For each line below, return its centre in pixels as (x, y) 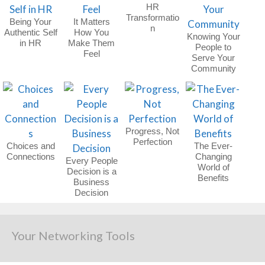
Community (213, 68)
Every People (91, 160)
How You (92, 32)
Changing (213, 156)
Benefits (214, 177)
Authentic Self (30, 32)
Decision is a (91, 171)
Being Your (31, 21)
